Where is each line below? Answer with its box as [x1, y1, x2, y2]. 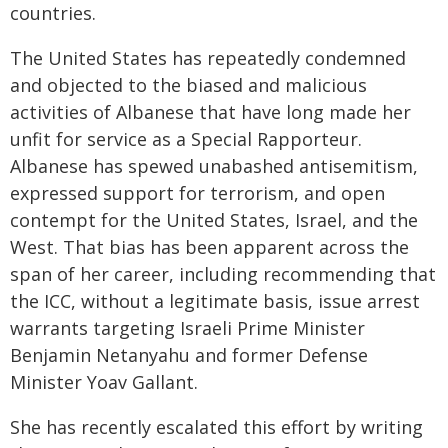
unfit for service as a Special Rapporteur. [10, 127, 362, 151]
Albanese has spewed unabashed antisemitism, [10, 154, 418, 178]
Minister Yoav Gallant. [10, 370, 198, 394]
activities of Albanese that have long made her [10, 100, 411, 124]
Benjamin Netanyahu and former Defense [10, 343, 368, 367]
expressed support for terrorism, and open [10, 181, 385, 205]
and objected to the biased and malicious [10, 73, 367, 97]
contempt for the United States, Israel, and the [10, 208, 418, 232]
